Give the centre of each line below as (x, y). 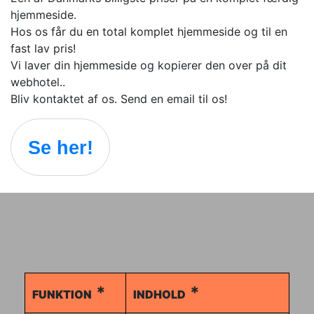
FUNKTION (62, 295)
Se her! (60, 147)
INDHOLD (159, 295)
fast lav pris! (43, 48)
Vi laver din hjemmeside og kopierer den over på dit (149, 65)
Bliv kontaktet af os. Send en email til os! (119, 99)
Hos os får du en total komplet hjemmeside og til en (149, 32)
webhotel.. (38, 82)
